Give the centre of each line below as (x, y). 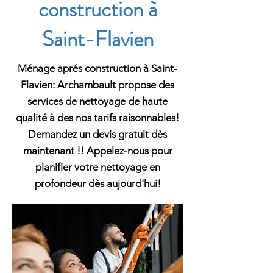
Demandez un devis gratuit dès (97, 134)
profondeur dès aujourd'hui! (97, 183)
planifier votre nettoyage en (97, 167)
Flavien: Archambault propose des (97, 85)
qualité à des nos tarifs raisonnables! (97, 118)
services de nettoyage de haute (97, 101)
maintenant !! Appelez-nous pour (97, 151)
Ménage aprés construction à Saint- (97, 68)
